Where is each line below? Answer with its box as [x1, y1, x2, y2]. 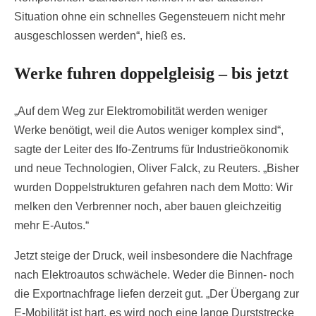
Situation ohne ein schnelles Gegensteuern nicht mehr [14, 10, 285, 23]
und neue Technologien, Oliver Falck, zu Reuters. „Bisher [14, 162, 299, 174]
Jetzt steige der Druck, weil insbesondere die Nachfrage [14, 249, 293, 262]
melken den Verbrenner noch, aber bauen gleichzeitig [14, 200, 281, 212]
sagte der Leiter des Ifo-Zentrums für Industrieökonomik [14, 142, 288, 155]
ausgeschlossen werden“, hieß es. [14, 29, 186, 42]
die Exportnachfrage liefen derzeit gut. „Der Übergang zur [14, 287, 299, 300]
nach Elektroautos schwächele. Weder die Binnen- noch [14, 268, 294, 281]
